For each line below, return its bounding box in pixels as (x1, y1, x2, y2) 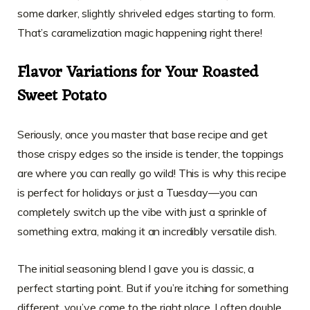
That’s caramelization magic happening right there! (17, 26, 262, 40)
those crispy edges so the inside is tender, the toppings (17, 146, 284, 161)
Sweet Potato (17, 82, 107, 111)
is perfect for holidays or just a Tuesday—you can (17, 185, 257, 199)
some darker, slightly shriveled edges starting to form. (17, 6, 275, 21)
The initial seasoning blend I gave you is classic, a (17, 261, 255, 275)
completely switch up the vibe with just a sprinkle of (17, 204, 268, 219)
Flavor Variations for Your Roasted (17, 58, 258, 87)
